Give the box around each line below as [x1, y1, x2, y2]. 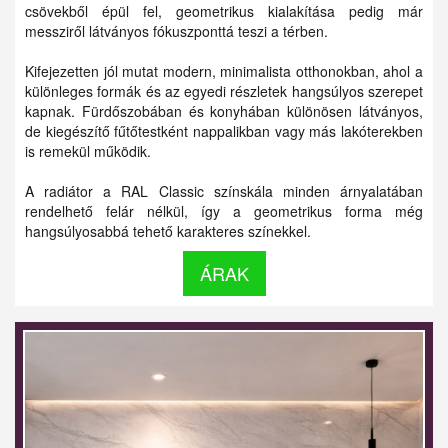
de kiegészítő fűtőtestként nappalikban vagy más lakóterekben [25, 120, 423, 141]
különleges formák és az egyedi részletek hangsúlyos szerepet [25, 80, 423, 101]
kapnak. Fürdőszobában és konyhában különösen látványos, [25, 100, 423, 121]
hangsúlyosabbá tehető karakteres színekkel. [25, 220, 311, 241]
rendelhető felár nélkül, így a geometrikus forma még [25, 200, 423, 221]
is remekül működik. [25, 140, 151, 161]
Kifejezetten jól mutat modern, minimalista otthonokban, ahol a [25, 60, 423, 81]
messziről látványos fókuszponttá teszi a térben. [25, 20, 328, 41]
